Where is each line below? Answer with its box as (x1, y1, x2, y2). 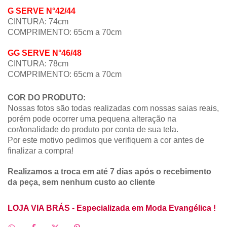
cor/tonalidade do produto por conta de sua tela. (8, 125, 178, 134)
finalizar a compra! (8, 146, 73, 156)
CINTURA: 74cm (8, 17, 68, 26)
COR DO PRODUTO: (8, 93, 86, 102)
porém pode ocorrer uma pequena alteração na (8, 115, 176, 124)
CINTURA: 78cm (8, 59, 68, 68)
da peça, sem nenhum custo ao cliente (8, 178, 155, 187)
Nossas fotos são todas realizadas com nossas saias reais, (8, 104, 219, 113)
